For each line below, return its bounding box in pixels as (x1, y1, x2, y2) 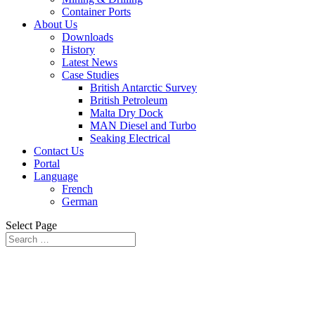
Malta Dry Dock (90, 107, 163, 119)
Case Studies (62, 69, 119, 81)
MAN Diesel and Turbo (90, 120, 196, 131)
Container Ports (62, 6, 131, 18)
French (62, 183, 93, 195)
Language (34, 170, 78, 182)
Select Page (6, 219, 57, 231)
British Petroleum (90, 94, 167, 106)
